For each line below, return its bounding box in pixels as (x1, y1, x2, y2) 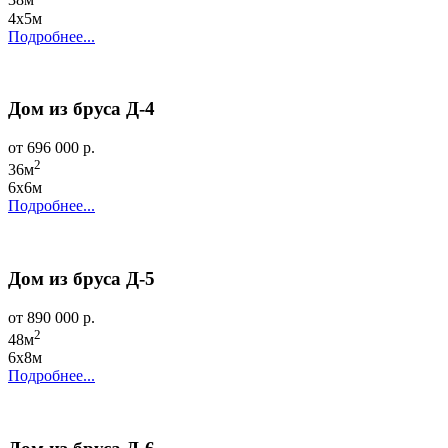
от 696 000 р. (8, 139, 95, 157)
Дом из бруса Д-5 (8, 268, 155, 290)
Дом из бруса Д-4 (8, 98, 155, 120)
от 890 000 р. (8, 308, 95, 326)
